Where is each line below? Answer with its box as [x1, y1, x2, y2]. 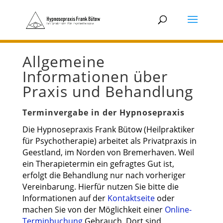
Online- [164, 204, 192, 215]
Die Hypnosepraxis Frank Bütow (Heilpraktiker [22, 124, 195, 135]
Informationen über [22, 66, 168, 87]
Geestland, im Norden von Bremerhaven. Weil [22, 147, 194, 158]
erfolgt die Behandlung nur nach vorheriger [22, 170, 186, 181]
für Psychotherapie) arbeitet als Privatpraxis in [22, 135, 197, 146]
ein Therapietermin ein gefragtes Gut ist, [22, 158, 174, 169]
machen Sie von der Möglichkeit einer [22, 204, 165, 215]
